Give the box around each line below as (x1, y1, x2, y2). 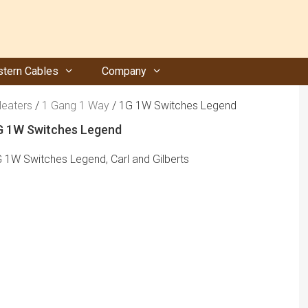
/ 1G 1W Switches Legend (109, 99, 236, 112)
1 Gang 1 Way (41, 99, 109, 112)
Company (101, 65, 146, 78)
